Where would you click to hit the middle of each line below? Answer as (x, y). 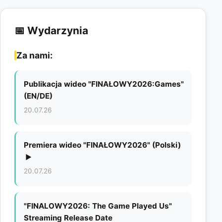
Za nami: (34, 55)
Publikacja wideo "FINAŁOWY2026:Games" (104, 84)
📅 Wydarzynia (51, 30)
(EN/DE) (38, 96)
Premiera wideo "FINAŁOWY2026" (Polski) (102, 145)
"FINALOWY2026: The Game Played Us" (98, 206)
